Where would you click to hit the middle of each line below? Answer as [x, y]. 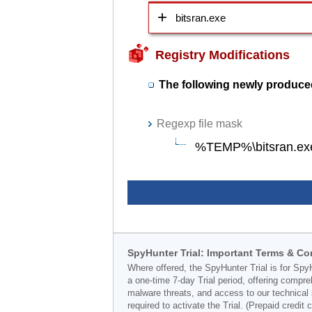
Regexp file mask [200, 124]
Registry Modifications [223, 55]
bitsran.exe [201, 18]
